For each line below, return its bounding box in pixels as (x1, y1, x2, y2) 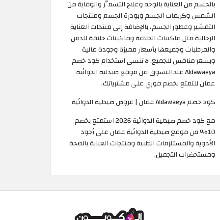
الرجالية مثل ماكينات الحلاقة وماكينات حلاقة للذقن (71, 32, 215, 45)
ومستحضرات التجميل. (154, 148, 215, 161)
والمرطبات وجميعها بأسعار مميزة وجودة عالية (82, 43, 215, 56)
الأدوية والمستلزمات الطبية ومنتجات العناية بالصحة (69, 137, 215, 150)
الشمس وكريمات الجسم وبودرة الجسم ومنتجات (77, 9, 215, 22)
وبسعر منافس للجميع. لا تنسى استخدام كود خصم (72, 55, 215, 67)
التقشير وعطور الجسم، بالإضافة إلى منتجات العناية (70, 21, 215, 33)
